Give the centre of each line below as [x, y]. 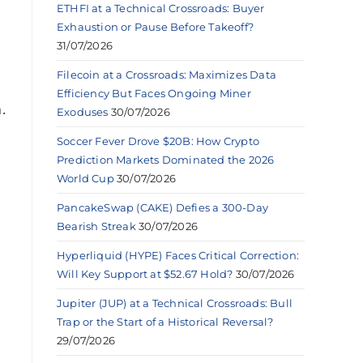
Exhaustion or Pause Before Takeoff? [155, 26]
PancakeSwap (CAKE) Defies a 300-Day [162, 207]
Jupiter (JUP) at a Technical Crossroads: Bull [175, 303]
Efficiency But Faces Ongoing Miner [154, 93]
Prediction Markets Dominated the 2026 [166, 159]
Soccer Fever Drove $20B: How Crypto [158, 141]
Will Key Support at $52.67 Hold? [145, 273]
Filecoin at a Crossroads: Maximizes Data [167, 74]
